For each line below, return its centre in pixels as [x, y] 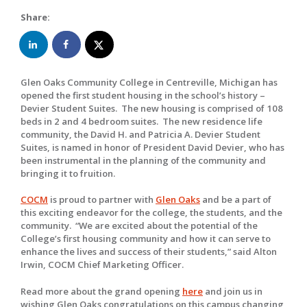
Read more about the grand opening [101, 291]
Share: [35, 17]
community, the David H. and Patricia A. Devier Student [140, 134]
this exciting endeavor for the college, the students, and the [151, 213]
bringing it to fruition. [69, 173]
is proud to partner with [102, 200]
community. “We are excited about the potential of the [139, 226]
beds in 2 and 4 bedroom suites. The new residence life [142, 121]
